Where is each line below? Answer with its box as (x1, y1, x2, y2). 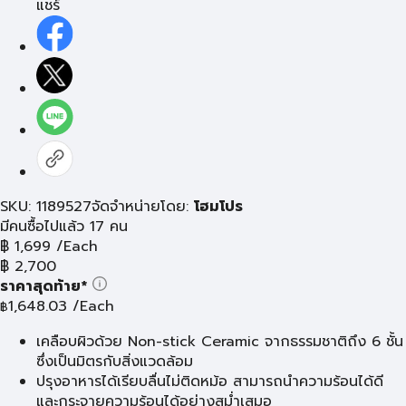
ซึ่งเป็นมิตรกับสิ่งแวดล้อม (36, 351, 193, 372)
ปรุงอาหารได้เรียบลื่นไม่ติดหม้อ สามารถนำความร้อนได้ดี (36, 371, 383, 392)
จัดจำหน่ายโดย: (92, 196, 194, 217)
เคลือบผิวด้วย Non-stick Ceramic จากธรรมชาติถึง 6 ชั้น (36, 331, 403, 353)
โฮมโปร (194, 196, 243, 217)
